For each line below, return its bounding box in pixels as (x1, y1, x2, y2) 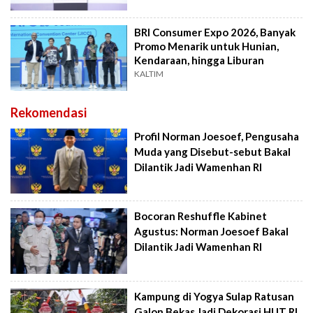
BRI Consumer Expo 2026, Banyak (134, 26, 296, 39)
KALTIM (134, 68, 164, 80)
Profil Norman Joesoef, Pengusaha (134, 129, 300, 143)
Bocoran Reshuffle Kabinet (134, 210, 268, 223)
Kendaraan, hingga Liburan (134, 54, 265, 67)
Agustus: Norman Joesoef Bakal (134, 225, 289, 238)
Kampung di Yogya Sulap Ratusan (134, 290, 295, 303)
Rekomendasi (10, 104, 87, 120)
